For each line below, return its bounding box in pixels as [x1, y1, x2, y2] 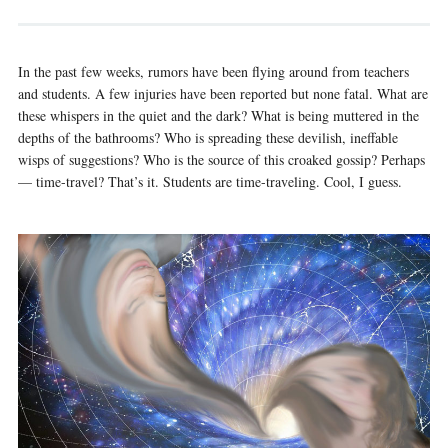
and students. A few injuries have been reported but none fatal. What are [17, 83, 428, 103]
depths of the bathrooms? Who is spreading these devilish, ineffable [17, 127, 398, 147]
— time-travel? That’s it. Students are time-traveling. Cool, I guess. [17, 171, 402, 191]
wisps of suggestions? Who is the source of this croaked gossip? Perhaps [17, 149, 425, 169]
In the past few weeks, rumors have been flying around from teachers [17, 61, 409, 81]
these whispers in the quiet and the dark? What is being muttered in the [17, 105, 419, 125]
